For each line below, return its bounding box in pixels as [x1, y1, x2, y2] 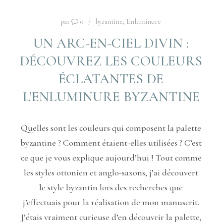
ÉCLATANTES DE [58, 70, 164, 88]
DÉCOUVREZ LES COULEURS [20, 53, 202, 70]
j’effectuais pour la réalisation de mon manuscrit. [23, 196, 199, 208]
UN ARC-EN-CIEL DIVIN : [33, 35, 189, 52]
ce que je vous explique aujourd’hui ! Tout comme [20, 152, 202, 163]
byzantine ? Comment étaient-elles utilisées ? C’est [20, 137, 202, 148]
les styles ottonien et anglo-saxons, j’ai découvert [24, 166, 198, 178]
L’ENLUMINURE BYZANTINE [22, 88, 200, 106]
